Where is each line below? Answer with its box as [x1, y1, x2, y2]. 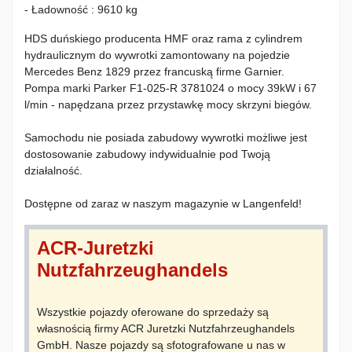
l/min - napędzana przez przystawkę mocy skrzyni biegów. [24, 98, 312, 112]
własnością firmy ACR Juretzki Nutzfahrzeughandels [37, 322, 295, 335]
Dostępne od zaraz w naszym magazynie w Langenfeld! [24, 197, 302, 211]
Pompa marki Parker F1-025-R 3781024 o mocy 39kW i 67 [24, 82, 317, 95]
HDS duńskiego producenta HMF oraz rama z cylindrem [24, 32, 302, 46]
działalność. [24, 164, 82, 178]
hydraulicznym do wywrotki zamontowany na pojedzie [24, 49, 290, 62]
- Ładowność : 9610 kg [24, 3, 137, 16]
